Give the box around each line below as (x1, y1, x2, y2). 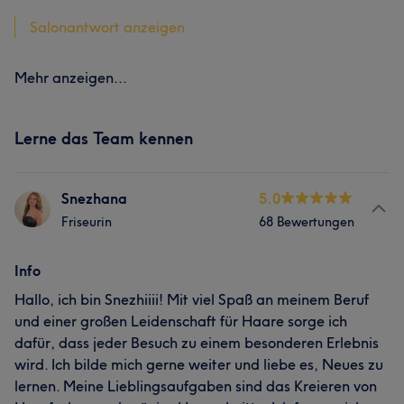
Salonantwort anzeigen (30, 18, 185, 36)
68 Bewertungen (259, 214, 354, 230)
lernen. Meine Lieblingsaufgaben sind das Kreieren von (14, 377, 377, 395)
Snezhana (61, 189, 127, 207)
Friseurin (61, 214, 112, 230)
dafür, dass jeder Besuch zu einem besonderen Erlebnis (14, 334, 379, 352)
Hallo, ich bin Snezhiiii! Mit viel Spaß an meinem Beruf (14, 290, 369, 308)
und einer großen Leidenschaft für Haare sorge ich (14, 312, 347, 330)
